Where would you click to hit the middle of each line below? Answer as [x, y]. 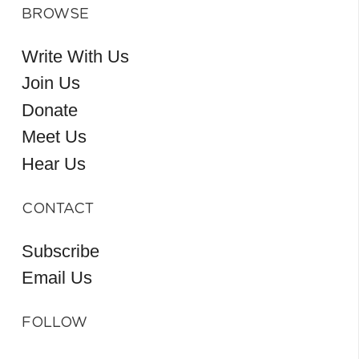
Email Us [57, 278]
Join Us [51, 83]
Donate [50, 110]
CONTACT [58, 209]
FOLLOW [54, 323]
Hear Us [54, 163]
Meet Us [54, 137]
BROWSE [55, 14]
